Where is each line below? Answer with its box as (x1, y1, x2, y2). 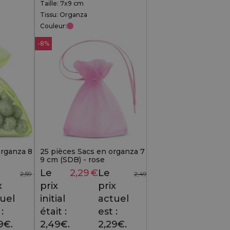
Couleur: (40, 22, 67, 30)
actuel (98, 193, 129, 205)
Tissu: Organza (40, 10, 87, 18)
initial (40, 193, 65, 205)
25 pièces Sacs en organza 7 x (40, 146, 151, 156)
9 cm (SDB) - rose (40, 155, 105, 164)
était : (40, 206, 67, 218)
